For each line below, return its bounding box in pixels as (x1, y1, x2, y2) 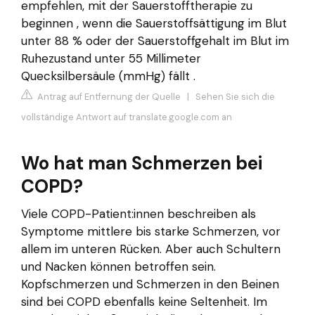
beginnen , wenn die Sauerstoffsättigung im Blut (21, 15, 287, 31)
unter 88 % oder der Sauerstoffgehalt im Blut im (21, 32, 289, 49)
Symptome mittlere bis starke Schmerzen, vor (21, 224, 281, 240)
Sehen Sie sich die (195, 91, 275, 103)
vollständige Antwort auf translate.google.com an (21, 111, 232, 124)
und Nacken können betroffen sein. (21, 259, 216, 275)
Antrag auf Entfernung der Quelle (35, 91, 181, 103)
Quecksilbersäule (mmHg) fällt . (21, 67, 195, 84)
